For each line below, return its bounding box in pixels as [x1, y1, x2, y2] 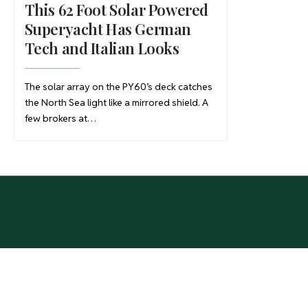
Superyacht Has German [24, 19, 191, 40]
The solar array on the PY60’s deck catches [24, 80, 212, 93]
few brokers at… [24, 112, 96, 125]
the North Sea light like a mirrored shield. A [24, 96, 208, 109]
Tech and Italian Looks [24, 38, 179, 59]
